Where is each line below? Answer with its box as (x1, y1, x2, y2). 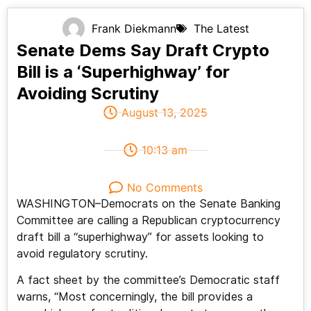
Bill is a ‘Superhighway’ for (16, 62, 230, 83)
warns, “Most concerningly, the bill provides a (16, 290, 253, 304)
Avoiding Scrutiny (16, 83, 159, 104)
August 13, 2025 (121, 106, 208, 120)
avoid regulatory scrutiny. (16, 247, 148, 261)
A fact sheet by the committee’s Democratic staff (16, 274, 280, 287)
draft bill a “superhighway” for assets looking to (16, 230, 264, 244)
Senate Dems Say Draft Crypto (16, 40, 269, 61)
